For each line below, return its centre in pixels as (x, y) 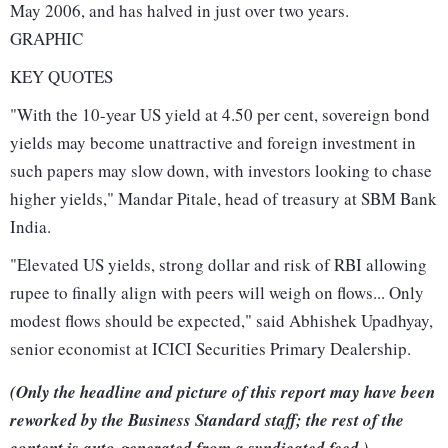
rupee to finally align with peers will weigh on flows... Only (217, 293)
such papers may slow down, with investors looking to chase (221, 171)
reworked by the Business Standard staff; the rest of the (207, 420)
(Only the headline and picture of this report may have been (222, 392)
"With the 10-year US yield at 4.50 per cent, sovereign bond (220, 115)
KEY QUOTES (61, 77)
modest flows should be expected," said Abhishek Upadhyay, (221, 321)
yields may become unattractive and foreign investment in (213, 143)
